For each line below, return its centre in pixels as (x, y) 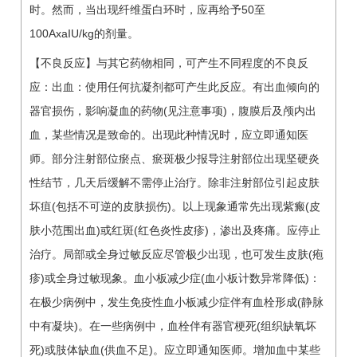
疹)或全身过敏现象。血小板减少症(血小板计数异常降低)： (175, 278)
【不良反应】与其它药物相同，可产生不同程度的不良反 (169, 63)
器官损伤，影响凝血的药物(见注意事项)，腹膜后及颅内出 (173, 110)
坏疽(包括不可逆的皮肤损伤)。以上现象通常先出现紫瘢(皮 (175, 206)
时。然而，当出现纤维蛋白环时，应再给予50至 (147, 9)
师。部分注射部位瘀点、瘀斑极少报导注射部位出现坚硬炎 (175, 158)
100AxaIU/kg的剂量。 (84, 33)
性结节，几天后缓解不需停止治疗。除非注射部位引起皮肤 (175, 182)
